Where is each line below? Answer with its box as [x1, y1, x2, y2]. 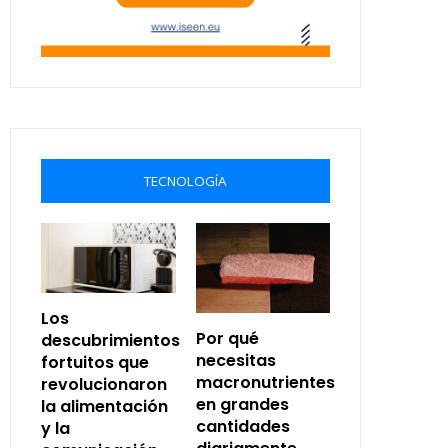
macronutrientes [195, 370, 335, 394]
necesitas [195, 348, 276, 372]
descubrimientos [41, 329, 180, 353]
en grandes [195, 392, 289, 416]
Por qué [195, 326, 259, 350]
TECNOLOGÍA [144, 172, 227, 190]
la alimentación [41, 395, 168, 419]
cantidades [195, 414, 290, 438]
